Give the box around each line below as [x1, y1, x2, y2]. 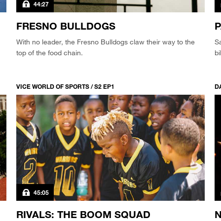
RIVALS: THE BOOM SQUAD [16, 208, 151, 220]
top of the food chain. [16, 48, 83, 57]
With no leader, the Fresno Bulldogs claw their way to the [16, 37, 195, 46]
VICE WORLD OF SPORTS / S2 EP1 [16, 82, 115, 91]
